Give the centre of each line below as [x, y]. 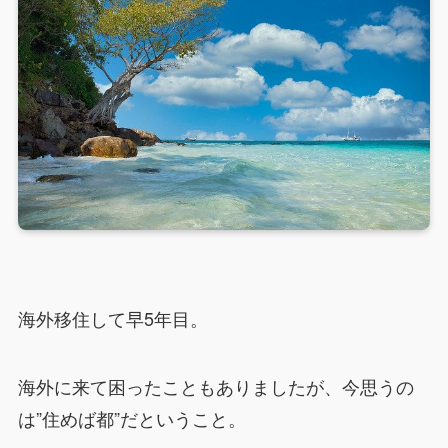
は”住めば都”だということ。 [131, 417]
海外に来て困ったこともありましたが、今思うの [215, 385]
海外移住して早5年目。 [112, 317]
